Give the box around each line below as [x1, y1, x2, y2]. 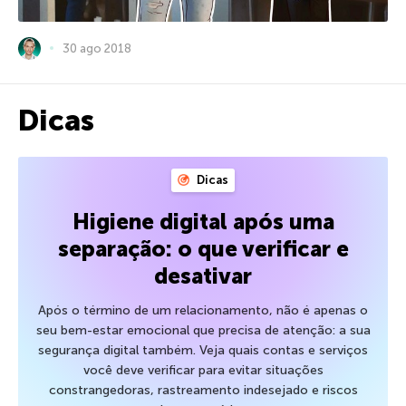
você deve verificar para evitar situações [82, 362, 324, 378]
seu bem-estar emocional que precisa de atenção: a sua [35, 322, 371, 338]
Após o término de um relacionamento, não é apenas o [38, 302, 368, 318]
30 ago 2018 [63, 41, 131, 55]
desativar [154, 262, 252, 289]
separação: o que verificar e [57, 235, 349, 262]
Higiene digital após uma [72, 208, 334, 235]
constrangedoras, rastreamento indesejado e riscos [48, 382, 358, 398]
